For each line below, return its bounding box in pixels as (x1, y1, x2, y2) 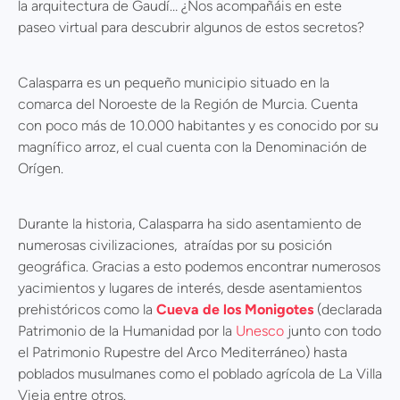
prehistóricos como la (18, 301, 156, 319)
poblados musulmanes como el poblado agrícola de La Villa (18, 365, 382, 383)
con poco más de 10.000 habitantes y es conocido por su (18, 117, 379, 135)
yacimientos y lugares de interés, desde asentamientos (18, 279, 362, 297)
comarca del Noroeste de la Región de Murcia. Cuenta (18, 96, 358, 113)
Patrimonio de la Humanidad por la (18, 322, 236, 340)
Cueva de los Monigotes (156, 301, 313, 319)
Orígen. (18, 160, 67, 178)
